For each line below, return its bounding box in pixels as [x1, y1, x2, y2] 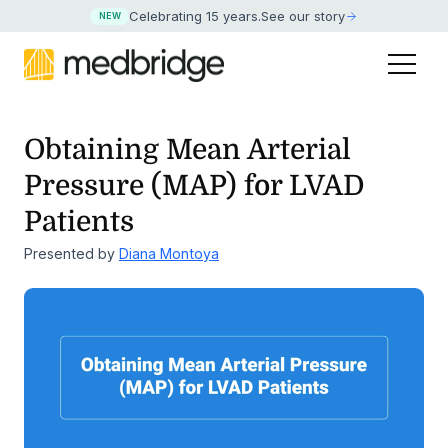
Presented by [24, 245, 119, 263]
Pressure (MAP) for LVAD [24, 170, 365, 203]
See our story [261, 8, 346, 25]
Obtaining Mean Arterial [24, 134, 351, 167]
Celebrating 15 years [129, 8, 259, 25]
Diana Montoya [119, 245, 219, 263]
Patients [24, 206, 134, 239]
